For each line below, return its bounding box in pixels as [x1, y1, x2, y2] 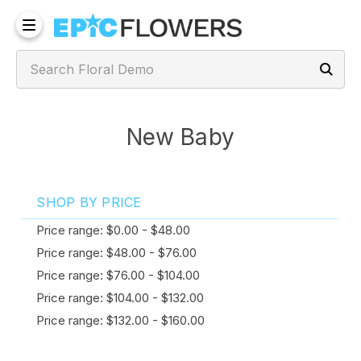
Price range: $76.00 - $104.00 [36, 268, 201, 283]
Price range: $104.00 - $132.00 [36, 290, 205, 305]
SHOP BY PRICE [36, 194, 142, 210]
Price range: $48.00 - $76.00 [36, 245, 197, 260]
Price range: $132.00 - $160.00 [36, 313, 205, 328]
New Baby [127, 123, 234, 151]
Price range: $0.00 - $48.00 [36, 222, 191, 238]
